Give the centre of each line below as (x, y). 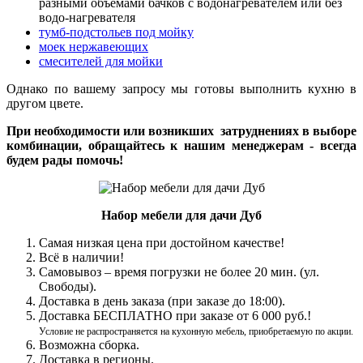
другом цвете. (45, 103)
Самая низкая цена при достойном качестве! (162, 242)
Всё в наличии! (81, 257)
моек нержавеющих (94, 46)
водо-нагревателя (87, 17)
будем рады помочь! (65, 160)
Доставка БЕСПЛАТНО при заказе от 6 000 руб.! (177, 315)
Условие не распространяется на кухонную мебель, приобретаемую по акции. (196, 331)
